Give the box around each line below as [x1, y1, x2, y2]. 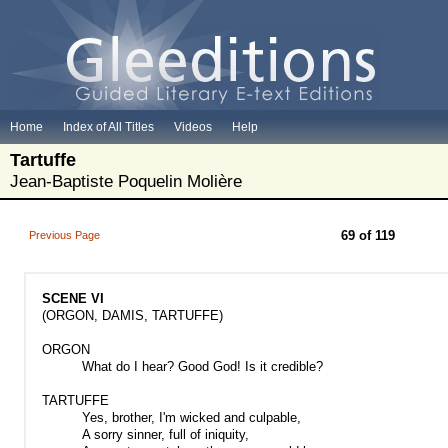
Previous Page [29, 229, 100, 241]
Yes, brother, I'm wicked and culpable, [82, 410, 301, 425]
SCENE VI [42, 291, 104, 306]
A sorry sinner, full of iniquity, [82, 427, 249, 442]
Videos [174, 120, 212, 134]
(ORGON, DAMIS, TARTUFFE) [42, 308, 223, 323]
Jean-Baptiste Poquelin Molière [10, 172, 242, 191]
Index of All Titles [63, 120, 154, 134]
